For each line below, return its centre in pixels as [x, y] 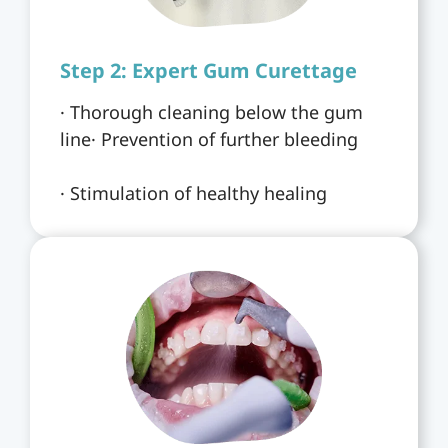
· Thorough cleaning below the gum [211, 111]
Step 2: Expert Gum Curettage [208, 70]
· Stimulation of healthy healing [193, 192]
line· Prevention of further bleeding [209, 138]
